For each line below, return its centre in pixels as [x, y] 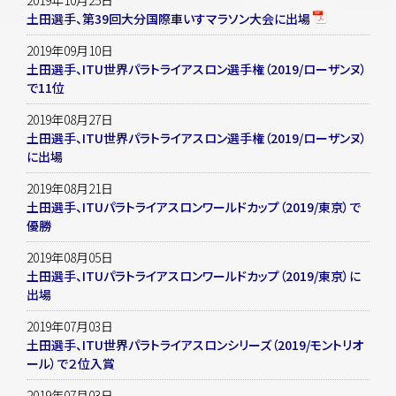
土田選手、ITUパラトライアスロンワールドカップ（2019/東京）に [194, 275]
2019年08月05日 [70, 257]
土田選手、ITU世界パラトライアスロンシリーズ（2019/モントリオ [195, 344]
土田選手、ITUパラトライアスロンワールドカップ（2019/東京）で [194, 206]
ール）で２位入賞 [71, 363]
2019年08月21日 [70, 188]
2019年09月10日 [70, 50]
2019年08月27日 [70, 119]
